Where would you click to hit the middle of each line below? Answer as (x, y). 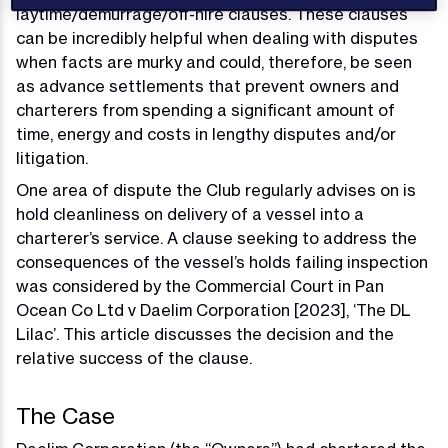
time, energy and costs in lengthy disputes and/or (206, 134)
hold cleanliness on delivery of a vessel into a (190, 214)
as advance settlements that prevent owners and (207, 86)
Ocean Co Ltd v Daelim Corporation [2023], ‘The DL (213, 310)
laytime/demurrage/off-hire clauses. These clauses (212, 14)
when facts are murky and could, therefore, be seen (214, 62)
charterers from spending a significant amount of (205, 110)
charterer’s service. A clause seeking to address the (216, 238)
